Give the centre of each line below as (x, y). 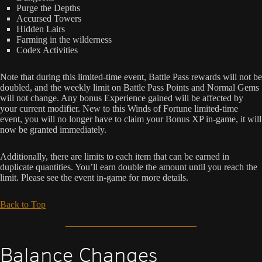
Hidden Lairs (41, 29)
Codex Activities (47, 50)
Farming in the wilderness (64, 39)
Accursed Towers (49, 18)
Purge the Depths (48, 8)
